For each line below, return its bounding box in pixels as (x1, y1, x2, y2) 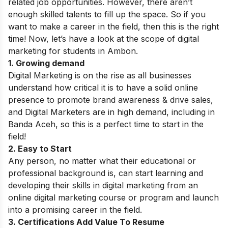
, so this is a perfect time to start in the (55, 119, 204, 129)
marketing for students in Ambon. (8, 46, 138, 56)
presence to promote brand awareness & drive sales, (8, 95, 213, 105)
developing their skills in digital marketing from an (8, 180, 198, 190)
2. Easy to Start (8, 144, 72, 154)
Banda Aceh (8, 119, 55, 129)
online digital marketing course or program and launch (8, 192, 219, 203)
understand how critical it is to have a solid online (8, 82, 198, 93)
